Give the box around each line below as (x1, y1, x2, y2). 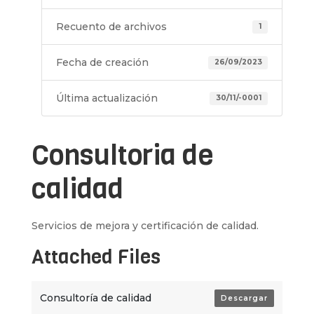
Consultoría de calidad (39, 292, 151, 305)
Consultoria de (31, 136, 214, 175)
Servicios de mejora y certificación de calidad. (31, 219, 259, 233)
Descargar (220, 294, 268, 303)
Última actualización (55, 92, 158, 105)
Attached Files (31, 244, 161, 271)
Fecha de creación (55, 56, 149, 69)
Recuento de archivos (55, 20, 167, 34)
